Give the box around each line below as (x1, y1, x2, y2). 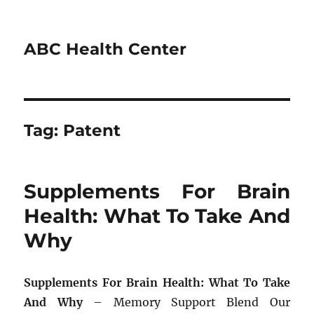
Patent (63, 121, 121, 140)
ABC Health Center (24, 39, 187, 59)
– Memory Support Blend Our (82, 295, 290, 309)
